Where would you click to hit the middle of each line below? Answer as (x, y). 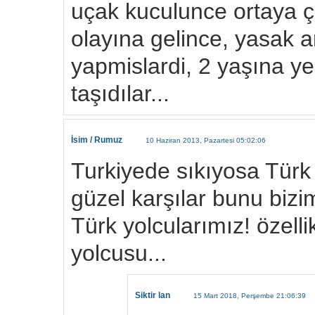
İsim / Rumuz (97, 140)
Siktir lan (153, 296)
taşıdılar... (120, 94)
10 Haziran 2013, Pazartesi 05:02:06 (206, 140)
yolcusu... (119, 253)
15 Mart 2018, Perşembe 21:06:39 (250, 295)
